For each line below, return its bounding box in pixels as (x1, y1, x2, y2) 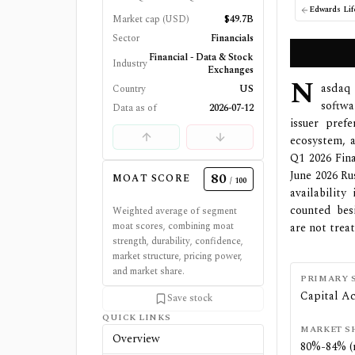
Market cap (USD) (113, 12, 189, 27)
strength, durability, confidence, (113, 234, 243, 249)
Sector (113, 31, 139, 46)
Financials (211, 31, 254, 46)
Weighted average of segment (113, 204, 237, 219)
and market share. (113, 264, 185, 279)
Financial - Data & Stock (149, 50, 254, 65)
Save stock (166, 291, 212, 306)
